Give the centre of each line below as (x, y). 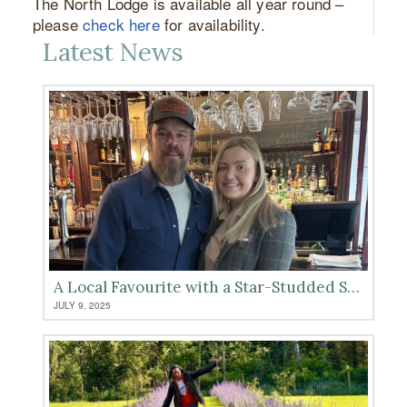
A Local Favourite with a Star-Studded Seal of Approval (354, 288)
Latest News (113, 52)
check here (121, 24)
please (58, 24)
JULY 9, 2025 (83, 306)
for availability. (212, 24)
